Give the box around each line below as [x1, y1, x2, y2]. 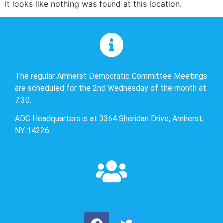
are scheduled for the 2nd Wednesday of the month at [15, 83, 206, 93]
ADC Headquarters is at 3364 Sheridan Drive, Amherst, [15, 114, 204, 124]
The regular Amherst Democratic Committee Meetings [15, 71, 207, 81]
